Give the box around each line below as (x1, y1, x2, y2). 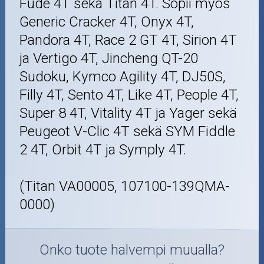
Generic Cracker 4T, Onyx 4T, (19, 13, 194, 30)
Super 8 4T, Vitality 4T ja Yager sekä (19, 104, 237, 121)
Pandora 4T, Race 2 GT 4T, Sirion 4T (19, 31, 237, 48)
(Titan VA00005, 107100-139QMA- (19, 177, 230, 194)
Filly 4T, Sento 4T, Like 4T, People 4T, (19, 86, 239, 103)
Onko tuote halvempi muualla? (39, 242, 225, 259)
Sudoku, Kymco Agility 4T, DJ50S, (19, 68, 226, 85)
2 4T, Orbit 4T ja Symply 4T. (19, 141, 187, 158)
